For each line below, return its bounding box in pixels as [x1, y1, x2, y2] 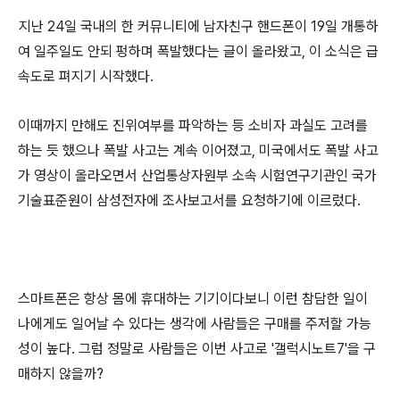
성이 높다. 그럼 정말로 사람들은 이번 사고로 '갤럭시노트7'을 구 [18, 340, 376, 358]
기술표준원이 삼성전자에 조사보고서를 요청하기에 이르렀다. [18, 192, 361, 210]
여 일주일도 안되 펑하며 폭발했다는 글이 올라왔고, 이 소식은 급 [18, 43, 379, 61]
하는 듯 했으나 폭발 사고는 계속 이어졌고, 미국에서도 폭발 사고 [18, 142, 379, 160]
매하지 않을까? [18, 365, 104, 383]
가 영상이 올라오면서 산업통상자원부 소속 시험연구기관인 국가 [18, 167, 377, 185]
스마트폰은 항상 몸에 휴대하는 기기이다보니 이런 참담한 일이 [18, 290, 368, 308]
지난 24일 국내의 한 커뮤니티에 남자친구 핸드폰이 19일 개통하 [19, 18, 379, 36]
